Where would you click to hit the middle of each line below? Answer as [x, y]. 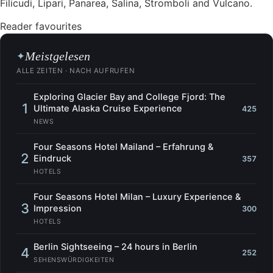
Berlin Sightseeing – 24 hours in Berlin [115, 247]
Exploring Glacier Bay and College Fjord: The [129, 97]
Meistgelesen [58, 56]
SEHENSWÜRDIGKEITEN [74, 260]
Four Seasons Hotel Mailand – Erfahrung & [123, 147]
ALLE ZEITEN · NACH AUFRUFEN [76, 71]
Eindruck [52, 159]
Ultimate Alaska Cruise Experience [108, 109]
